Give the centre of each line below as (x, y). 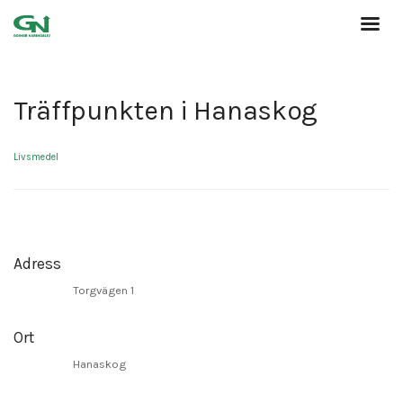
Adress (37, 264)
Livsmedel (36, 157)
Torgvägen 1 (104, 291)
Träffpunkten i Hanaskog (166, 111)
